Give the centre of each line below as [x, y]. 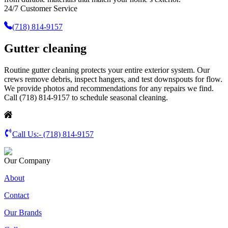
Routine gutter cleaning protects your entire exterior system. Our [107, 70]
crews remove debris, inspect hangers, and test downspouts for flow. [113, 79]
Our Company [27, 160]
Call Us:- [28, 134]
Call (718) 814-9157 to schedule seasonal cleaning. [86, 97]
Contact [17, 195]
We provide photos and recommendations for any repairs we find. [109, 88]
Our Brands [23, 212]
